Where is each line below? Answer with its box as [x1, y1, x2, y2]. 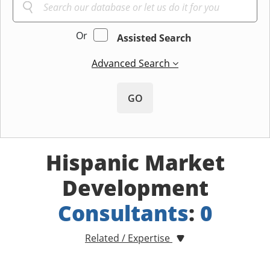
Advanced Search [92, 57, 172, 71]
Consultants [57, 199, 189, 228]
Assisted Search [116, 31, 192, 45]
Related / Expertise [85, 231, 172, 245]
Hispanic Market [45, 148, 225, 177]
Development [61, 174, 209, 202]
